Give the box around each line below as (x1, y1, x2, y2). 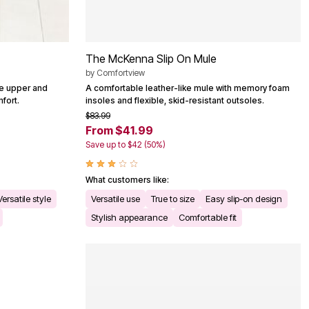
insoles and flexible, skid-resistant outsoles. (86, 95, 264, 106)
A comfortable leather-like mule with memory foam (86, 83, 290, 94)
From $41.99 (86, 123, 153, 138)
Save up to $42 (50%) (86, 139, 166, 150)
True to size (151, 193, 195, 205)
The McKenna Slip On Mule (86, 52, 217, 66)
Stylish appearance (91, 212, 168, 223)
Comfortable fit (179, 212, 237, 223)
